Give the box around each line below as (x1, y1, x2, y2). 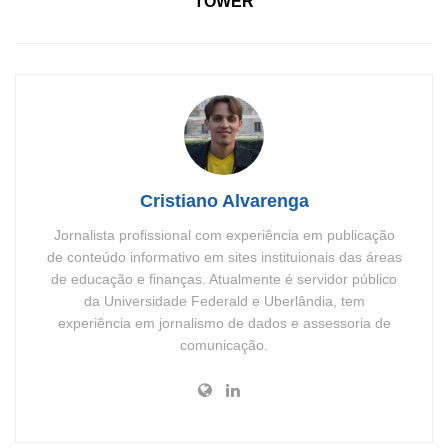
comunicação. (180, 336, 268, 353)
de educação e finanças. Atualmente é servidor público (51, 270, 397, 287)
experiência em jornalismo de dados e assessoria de (57, 314, 391, 331)
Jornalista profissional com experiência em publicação (53, 226, 395, 243)
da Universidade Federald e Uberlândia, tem (83, 292, 365, 309)
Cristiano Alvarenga (139, 190, 309, 211)
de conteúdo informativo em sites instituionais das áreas (46, 248, 402, 265)
